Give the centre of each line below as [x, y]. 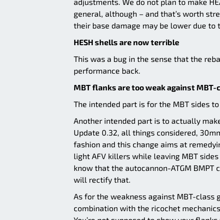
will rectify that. [102, 179]
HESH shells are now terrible [126, 42]
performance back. [107, 70]
